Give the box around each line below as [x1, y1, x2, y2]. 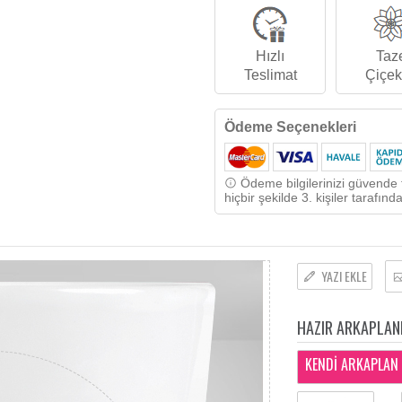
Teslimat [243, 67, 297, 83]
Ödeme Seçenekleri [224, 119, 356, 135]
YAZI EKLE [321, 267, 368, 286]
